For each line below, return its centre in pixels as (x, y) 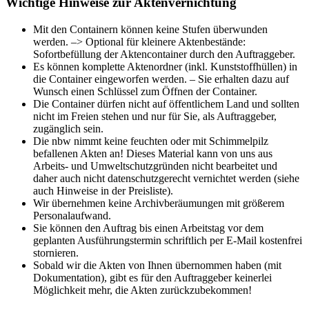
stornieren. (56, 252)
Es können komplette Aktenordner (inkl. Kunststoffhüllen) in (165, 66)
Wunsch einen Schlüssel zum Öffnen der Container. (145, 91)
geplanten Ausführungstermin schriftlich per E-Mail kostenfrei (168, 240)
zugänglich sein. (68, 128)
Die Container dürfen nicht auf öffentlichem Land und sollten (166, 103)
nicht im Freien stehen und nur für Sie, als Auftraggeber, (155, 116)
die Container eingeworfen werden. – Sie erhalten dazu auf (161, 79)
